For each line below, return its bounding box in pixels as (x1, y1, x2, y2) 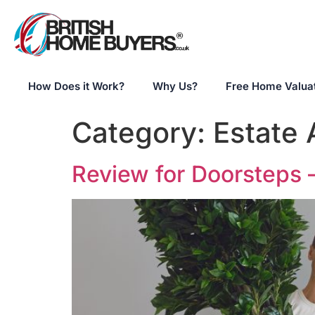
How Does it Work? (28, 79, 124, 94)
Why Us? (153, 79, 198, 94)
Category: (72, 115, 213, 150)
